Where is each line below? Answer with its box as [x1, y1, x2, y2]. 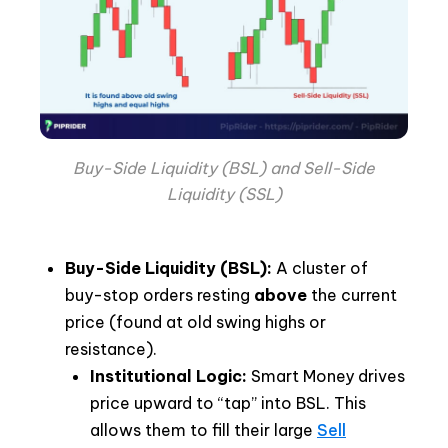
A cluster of [272, 258, 368, 279]
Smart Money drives [247, 366, 405, 387]
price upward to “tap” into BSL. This [90, 393, 366, 414]
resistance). [65, 339, 157, 360]
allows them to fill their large [90, 420, 317, 441]
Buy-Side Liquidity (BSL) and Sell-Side [73, 158, 375, 179]
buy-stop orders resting [65, 285, 254, 306]
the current [307, 285, 397, 306]
